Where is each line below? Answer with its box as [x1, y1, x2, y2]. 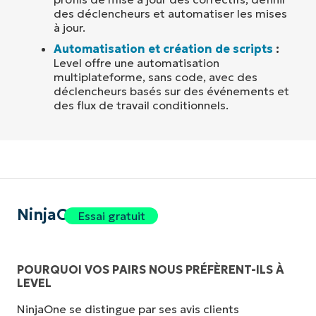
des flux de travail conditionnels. [54, 98, 229, 113]
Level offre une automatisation [54, 56, 219, 71]
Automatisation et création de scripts [54, 42, 273, 56]
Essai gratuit [77, 209, 145, 224]
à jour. [54, 20, 85, 35]
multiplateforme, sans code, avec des [54, 70, 257, 85]
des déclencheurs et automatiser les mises [54, 6, 287, 21]
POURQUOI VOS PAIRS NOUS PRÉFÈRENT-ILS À [17, 262, 284, 276]
